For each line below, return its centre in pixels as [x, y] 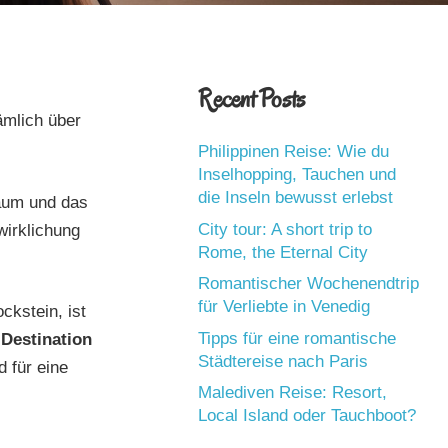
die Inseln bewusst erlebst [296, 197]
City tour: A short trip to [285, 229]
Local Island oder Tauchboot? [307, 415]
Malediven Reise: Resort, [293, 392]
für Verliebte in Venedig [284, 306]
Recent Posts [252, 98]
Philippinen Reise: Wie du [294, 151]
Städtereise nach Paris [283, 361]
